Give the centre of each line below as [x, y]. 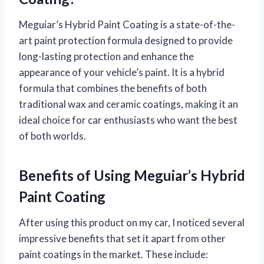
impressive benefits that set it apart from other [122, 238]
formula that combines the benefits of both [113, 88]
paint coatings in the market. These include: [113, 254]
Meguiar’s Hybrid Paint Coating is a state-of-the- [127, 24]
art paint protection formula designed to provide [126, 40]
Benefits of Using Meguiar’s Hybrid [132, 175]
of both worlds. [52, 136]
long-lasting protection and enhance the [106, 56]
